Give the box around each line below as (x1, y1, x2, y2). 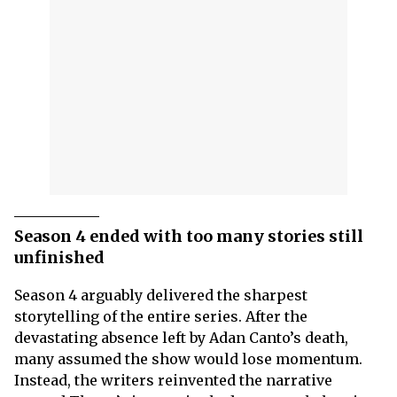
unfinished (14, 247, 105, 269)
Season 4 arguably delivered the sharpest (14, 286, 307, 305)
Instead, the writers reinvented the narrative (14, 371, 332, 390)
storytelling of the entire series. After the (14, 307, 307, 326)
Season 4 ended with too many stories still (14, 226, 363, 247)
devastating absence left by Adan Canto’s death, (14, 329, 348, 347)
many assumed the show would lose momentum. (14, 350, 362, 369)
